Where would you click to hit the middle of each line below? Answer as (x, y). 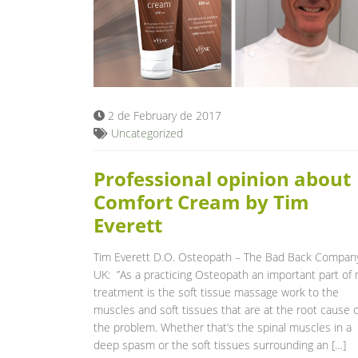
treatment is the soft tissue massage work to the (216, 292)
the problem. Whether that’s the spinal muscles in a (223, 327)
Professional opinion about (222, 178)
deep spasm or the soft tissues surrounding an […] (220, 344)
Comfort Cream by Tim (201, 201)
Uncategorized (147, 133)
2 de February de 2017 (163, 115)
